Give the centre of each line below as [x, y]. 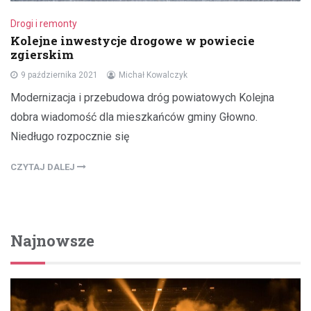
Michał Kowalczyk [153, 75]
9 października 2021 [59, 75]
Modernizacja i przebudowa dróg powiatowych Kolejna [142, 97]
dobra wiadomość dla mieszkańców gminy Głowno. [134, 117]
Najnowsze [52, 240]
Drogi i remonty [44, 23]
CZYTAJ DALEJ [44, 167]
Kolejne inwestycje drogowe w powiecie [133, 40]
